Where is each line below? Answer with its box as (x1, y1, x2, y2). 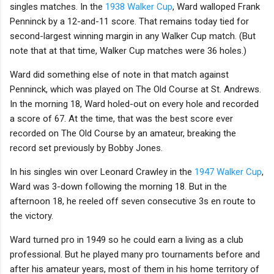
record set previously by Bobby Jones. (10, 142, 163, 154)
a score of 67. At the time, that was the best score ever (10, 113, 233, 124)
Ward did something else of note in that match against (10, 68, 229, 80)
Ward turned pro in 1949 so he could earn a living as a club (10, 234, 243, 245)
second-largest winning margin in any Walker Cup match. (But (10, 30, 256, 42)
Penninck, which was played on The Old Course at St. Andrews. (10, 83, 261, 95)
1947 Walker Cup (194, 166, 262, 177)
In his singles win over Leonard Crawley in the (10, 166, 194, 177)
